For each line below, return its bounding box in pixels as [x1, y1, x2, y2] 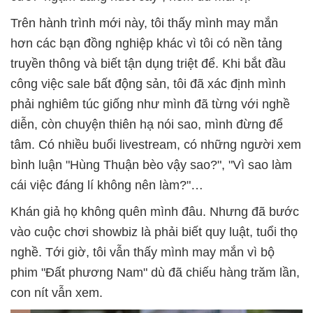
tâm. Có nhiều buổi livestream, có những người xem [10, 138, 301, 152]
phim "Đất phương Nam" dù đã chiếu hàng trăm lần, [10, 265, 300, 279]
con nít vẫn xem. [10, 286, 103, 300]
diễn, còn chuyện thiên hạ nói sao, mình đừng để [10, 117, 283, 131]
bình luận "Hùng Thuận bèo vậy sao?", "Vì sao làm [10, 158, 292, 172]
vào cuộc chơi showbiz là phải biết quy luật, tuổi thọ [10, 225, 298, 239]
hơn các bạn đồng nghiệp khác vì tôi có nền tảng [10, 36, 282, 50]
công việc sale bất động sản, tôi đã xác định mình [10, 77, 286, 91]
